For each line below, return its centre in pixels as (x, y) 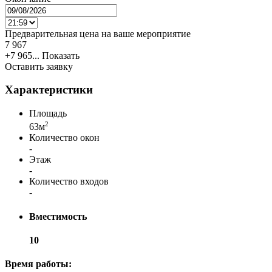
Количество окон (64, 138)
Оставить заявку (39, 66)
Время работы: (38, 264)
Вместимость (58, 216)
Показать (61, 55)
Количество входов (69, 182)
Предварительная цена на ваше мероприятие (98, 33)
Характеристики (49, 90)
